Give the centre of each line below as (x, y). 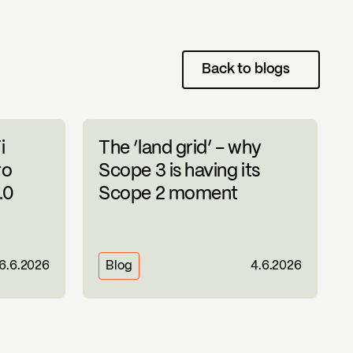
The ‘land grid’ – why (180, 149)
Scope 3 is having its (179, 172)
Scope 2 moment (168, 195)
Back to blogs (246, 70)
